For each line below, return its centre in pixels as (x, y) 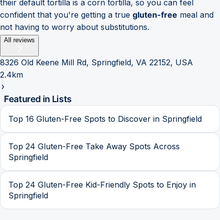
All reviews (19, 40)
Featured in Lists (38, 99)
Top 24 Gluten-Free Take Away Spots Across (94, 146)
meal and (195, 14)
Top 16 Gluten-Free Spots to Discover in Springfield (105, 119)
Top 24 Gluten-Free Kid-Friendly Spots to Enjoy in (102, 184)
